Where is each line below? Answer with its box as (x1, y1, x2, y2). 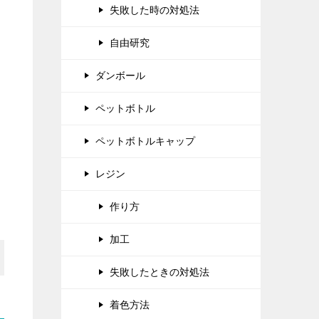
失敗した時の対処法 (110, 4, 199, 16)
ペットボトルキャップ (95, 135, 195, 147)
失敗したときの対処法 (110, 266, 209, 278)
